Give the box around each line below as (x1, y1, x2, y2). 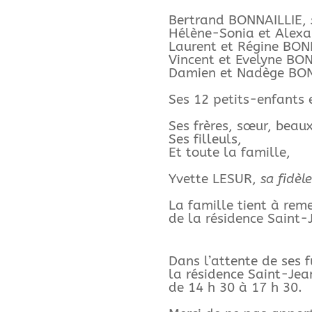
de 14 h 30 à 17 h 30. (168, 280, 302, 296)
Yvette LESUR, (168, 171, 260, 187)
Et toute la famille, (168, 144, 290, 160)
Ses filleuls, (168, 131, 242, 147)
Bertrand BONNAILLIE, (168, 12, 306, 28)
